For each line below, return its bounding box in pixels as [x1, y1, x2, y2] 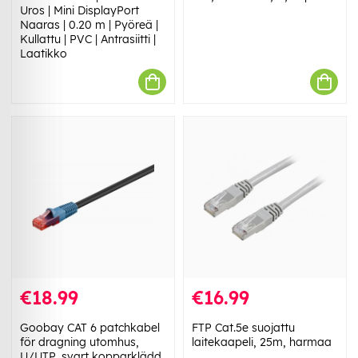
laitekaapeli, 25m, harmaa [192, 334, 332, 349]
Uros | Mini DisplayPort [20, 3, 139, 18]
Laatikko [20, 46, 67, 62]
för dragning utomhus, [20, 334, 139, 349]
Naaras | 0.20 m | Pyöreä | [20, 18, 158, 33]
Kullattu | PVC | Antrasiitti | [20, 32, 156, 47]
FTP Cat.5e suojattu [192, 320, 295, 335]
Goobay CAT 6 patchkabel [20, 320, 160, 335]
